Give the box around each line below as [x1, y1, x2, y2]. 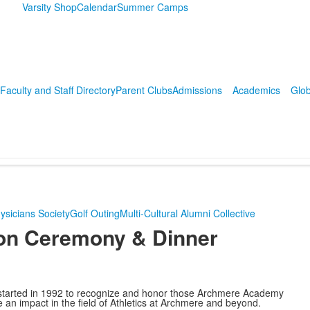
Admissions [172, 83, 222, 97]
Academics [232, 83, 280, 97]
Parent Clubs [115, 83, 172, 97]
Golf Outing [69, 206, 120, 220]
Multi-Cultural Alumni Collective [119, 206, 255, 220]
